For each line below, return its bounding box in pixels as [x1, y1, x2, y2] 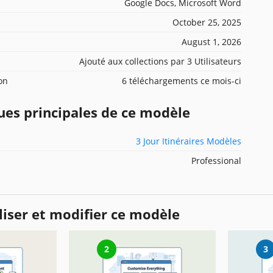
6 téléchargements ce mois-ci [122, 74, 241, 87]
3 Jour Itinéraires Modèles [136, 135, 241, 147]
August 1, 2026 [182, 35, 241, 48]
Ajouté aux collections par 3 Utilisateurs [79, 55, 241, 67]
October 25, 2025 [172, 16, 241, 28]
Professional [191, 154, 241, 166]
